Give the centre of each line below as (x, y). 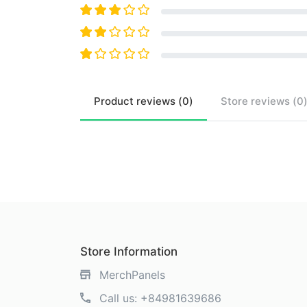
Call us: (120, 298)
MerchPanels (132, 275)
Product (114, 101)
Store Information (129, 252)
